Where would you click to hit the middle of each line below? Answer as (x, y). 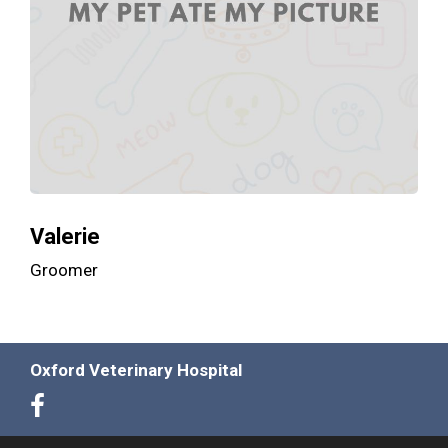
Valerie (65, 237)
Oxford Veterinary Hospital (136, 370)
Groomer (64, 270)
